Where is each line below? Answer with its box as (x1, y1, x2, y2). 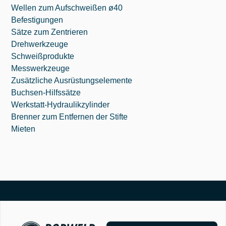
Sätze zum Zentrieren (11, 27, 88, 36)
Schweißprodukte (11, 51, 75, 61)
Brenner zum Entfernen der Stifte (11, 112, 128, 121)
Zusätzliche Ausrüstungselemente (11, 76, 133, 85)
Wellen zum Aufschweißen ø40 (11, 3, 123, 12)
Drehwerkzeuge (11, 39, 69, 48)
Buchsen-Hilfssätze (11, 88, 81, 97)
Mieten (11, 124, 36, 133)
